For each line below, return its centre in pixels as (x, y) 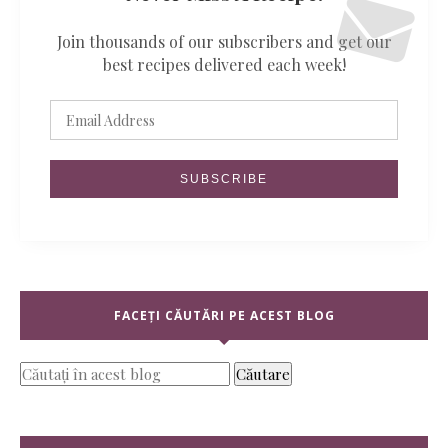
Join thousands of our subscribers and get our (224, 42)
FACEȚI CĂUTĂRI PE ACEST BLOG (224, 315)
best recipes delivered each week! (224, 65)
